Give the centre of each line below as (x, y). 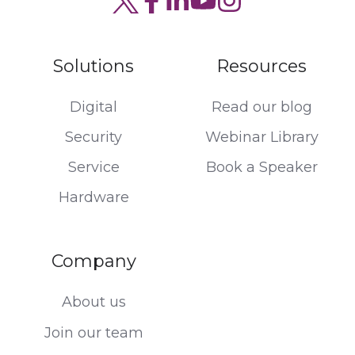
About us (94, 302)
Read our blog (261, 107)
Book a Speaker (261, 168)
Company (94, 261)
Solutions (94, 67)
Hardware (94, 198)
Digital (94, 107)
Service (94, 168)
